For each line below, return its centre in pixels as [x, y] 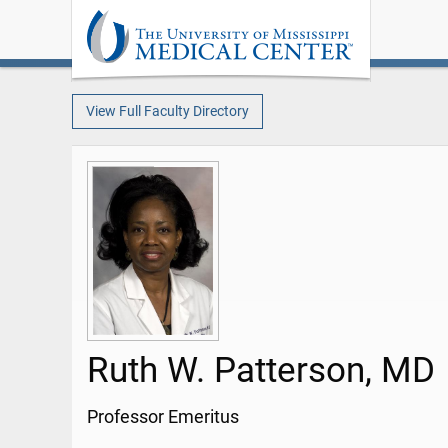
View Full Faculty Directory [167, 111]
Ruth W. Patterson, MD [261, 370]
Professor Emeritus [163, 417]
